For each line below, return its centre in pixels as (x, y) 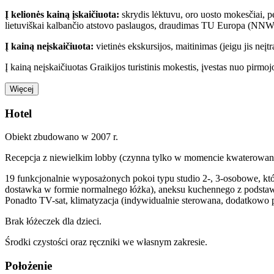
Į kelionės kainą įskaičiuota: (62, 14)
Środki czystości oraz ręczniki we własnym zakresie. (106, 242)
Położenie (28, 266)
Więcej (22, 89)
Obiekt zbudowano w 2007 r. (61, 137)
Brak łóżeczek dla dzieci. (53, 221)
